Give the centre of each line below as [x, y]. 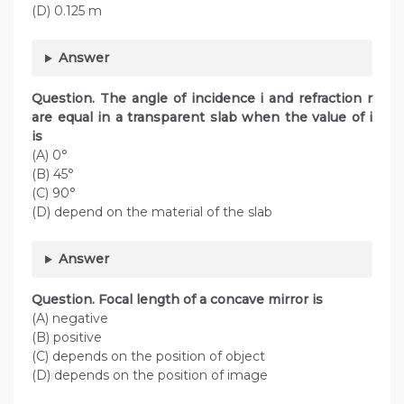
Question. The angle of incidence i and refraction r [202, 99]
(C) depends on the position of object [148, 357]
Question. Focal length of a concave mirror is [183, 300]
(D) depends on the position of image [150, 376]
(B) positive [67, 338]
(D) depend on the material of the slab [152, 212]
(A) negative [70, 319]
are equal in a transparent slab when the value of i [202, 118]
